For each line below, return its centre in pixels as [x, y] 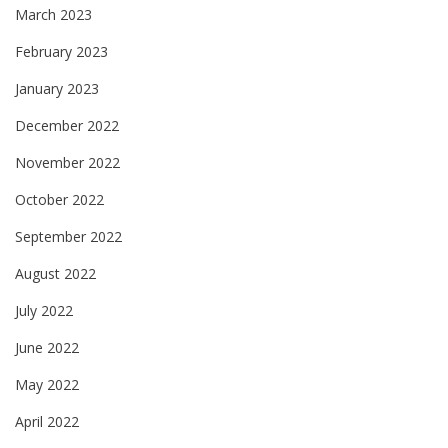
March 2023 [53, 14]
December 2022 [67, 125]
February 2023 [61, 51]
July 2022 [44, 310]
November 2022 [67, 162]
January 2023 [57, 88]
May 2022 [47, 384]
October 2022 [59, 199]
